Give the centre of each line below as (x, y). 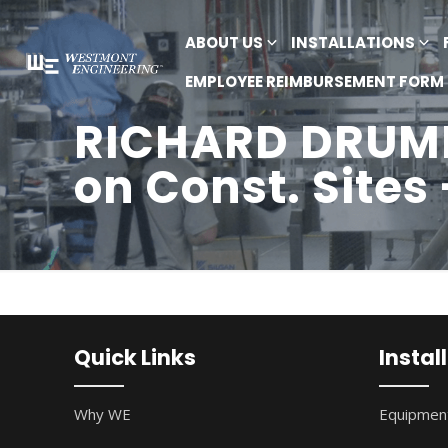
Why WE (103, 414)
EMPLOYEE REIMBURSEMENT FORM (314, 81)
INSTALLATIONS (352, 42)
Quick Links (135, 357)
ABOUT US (223, 42)
